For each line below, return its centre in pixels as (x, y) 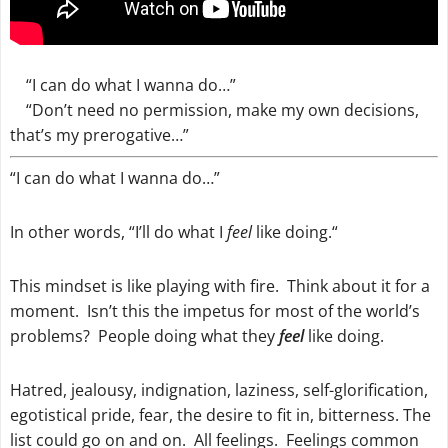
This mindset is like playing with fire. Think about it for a (219, 286)
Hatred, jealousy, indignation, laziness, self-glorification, (218, 389)
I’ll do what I (180, 232)
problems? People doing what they (144, 336)
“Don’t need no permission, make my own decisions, (214, 110)
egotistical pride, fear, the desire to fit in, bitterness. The (220, 414)
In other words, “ (72, 232)
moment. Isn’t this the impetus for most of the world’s (214, 311)
